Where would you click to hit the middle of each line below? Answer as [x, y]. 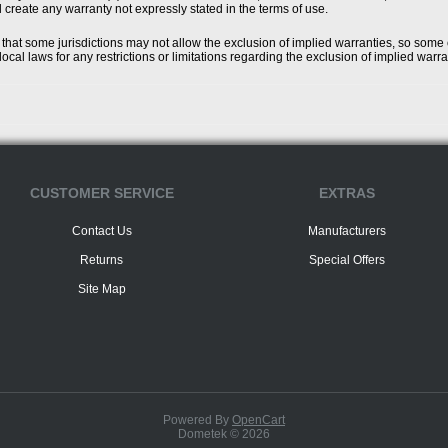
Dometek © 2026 [224, 434]
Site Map [101, 289]
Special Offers [346, 260]
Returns [101, 260]
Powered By [197, 420]
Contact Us [101, 231]
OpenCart [258, 420]
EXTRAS [346, 193]
